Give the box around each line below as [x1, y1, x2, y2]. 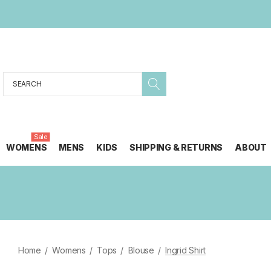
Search [3, 74, 31, 85]
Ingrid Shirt [165, 245, 206, 255]
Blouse [128, 245, 154, 255]
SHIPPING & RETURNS [129, 142, 223, 152]
